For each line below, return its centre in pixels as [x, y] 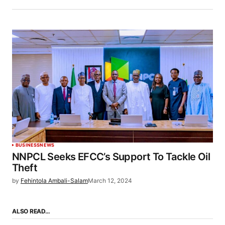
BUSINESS [28, 145]
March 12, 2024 [110, 180]
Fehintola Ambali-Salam [54, 180]
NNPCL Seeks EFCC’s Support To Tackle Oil [111, 156]
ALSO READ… [31, 211]
